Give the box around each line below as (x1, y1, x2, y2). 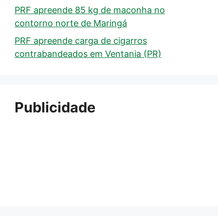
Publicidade (15, 99, 95, 116)
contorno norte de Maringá (15, 18, 127, 29)
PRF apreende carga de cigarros (15, 36, 147, 46)
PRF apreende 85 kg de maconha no (15, 5, 165, 16)
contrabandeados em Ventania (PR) (15, 49, 162, 59)
